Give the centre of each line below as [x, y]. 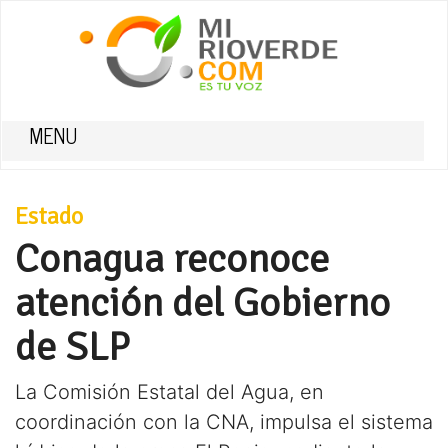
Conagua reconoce [172, 259]
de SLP [72, 347]
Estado [49, 216]
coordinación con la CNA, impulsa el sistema [224, 422]
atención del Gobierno [202, 303]
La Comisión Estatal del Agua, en [169, 392]
